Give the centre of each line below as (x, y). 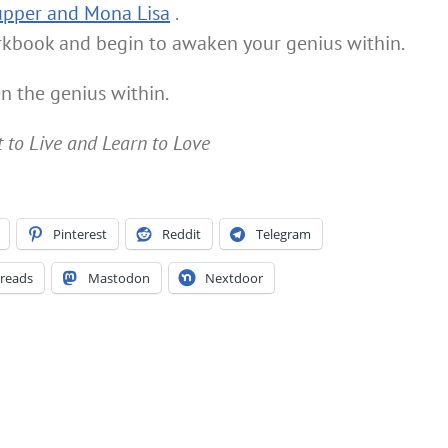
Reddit (181, 234)
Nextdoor (234, 278)
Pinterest (80, 234)
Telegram (283, 234)
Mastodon (119, 278)
